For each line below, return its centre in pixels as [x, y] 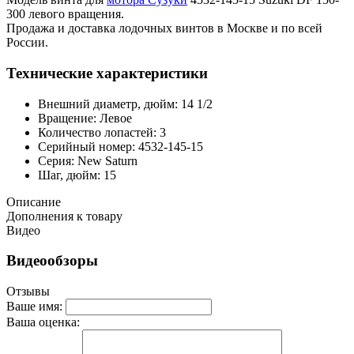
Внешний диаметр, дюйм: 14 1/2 [125, 104]
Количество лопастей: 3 [102, 132]
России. [27, 43]
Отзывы [28, 292]
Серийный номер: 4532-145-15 [121, 146]
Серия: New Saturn [88, 160]
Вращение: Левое [85, 118]
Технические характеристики [107, 73]
